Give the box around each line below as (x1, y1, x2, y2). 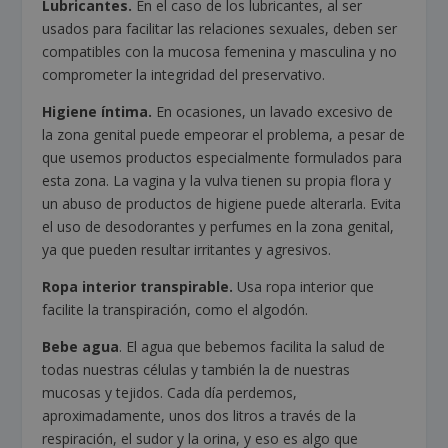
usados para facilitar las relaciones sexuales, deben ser (42, 19, 398, 39)
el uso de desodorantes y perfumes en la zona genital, (42, 217, 395, 237)
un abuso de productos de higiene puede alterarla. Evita (42, 194, 402, 214)
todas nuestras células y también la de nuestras (42, 360, 351, 380)
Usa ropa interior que (237, 277, 375, 297)
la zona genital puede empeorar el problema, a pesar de (42, 125, 406, 145)
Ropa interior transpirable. (42, 277, 238, 297)
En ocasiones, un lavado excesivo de (156, 102, 394, 122)
